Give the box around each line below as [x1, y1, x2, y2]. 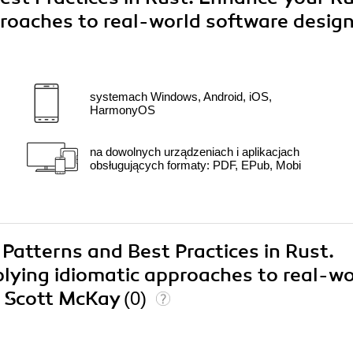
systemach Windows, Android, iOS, [90, 90, 272, 104]
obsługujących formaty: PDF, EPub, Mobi [90, 158, 301, 173]
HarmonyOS [90, 103, 155, 117]
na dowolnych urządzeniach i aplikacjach [90, 145, 299, 159]
